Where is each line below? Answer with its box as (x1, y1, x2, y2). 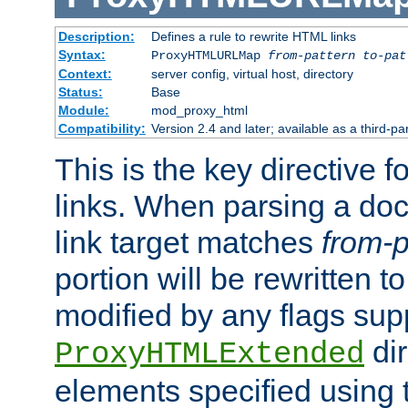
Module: (57, 103, 109, 118)
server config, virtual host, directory (150, 66, 353, 82)
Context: (57, 66, 112, 82)
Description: (57, 29, 135, 45)
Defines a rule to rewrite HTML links (150, 29, 356, 45)
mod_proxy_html (150, 103, 248, 118)
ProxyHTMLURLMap (150, 48, 268, 64)
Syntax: (57, 47, 106, 63)
